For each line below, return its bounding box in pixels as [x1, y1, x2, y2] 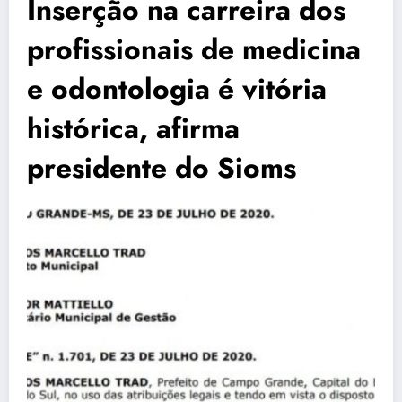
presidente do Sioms [27, 147, 296, 189]
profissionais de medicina [27, 29, 361, 71]
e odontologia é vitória [27, 68, 327, 110]
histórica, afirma [27, 108, 240, 150]
